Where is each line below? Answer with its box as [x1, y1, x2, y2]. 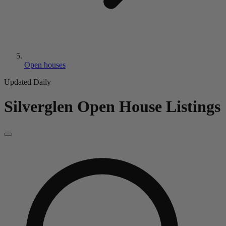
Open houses [24, 61, 66, 69]
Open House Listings [77, 97, 220, 116]
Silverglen [4, 97, 73, 116]
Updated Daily [4, 78, 51, 86]
